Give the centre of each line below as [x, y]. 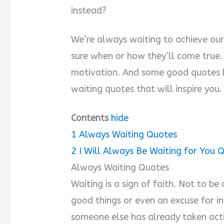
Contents [90, 118]
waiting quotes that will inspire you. [147, 89]
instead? [89, 11]
